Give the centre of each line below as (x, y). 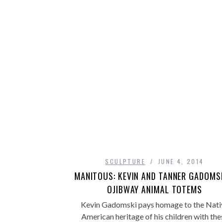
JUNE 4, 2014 (181, 162)
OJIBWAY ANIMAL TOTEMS (155, 190)
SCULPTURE (125, 162)
